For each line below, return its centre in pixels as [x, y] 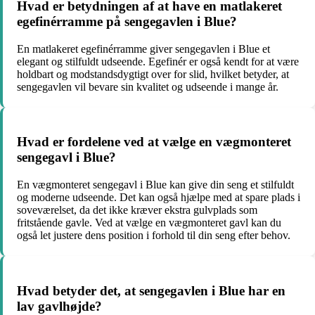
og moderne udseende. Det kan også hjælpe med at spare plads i [159, 198]
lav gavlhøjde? [59, 306]
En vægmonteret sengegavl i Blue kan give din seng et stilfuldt [155, 185]
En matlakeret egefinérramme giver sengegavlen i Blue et [143, 49]
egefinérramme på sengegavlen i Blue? [127, 21]
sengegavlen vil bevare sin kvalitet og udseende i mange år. [148, 86]
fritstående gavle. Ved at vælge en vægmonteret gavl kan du [149, 223]
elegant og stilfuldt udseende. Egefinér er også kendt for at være [158, 61]
